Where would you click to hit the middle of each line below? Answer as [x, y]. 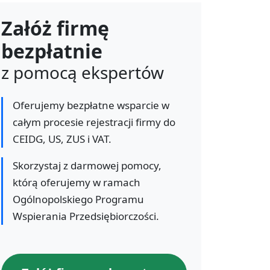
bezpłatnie [52, 51]
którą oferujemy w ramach [77, 182]
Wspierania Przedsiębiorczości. [86, 216]
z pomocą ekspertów [83, 72]
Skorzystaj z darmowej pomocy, [87, 165]
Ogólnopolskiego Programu [78, 199]
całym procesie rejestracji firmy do [94, 122]
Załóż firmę [55, 28]
